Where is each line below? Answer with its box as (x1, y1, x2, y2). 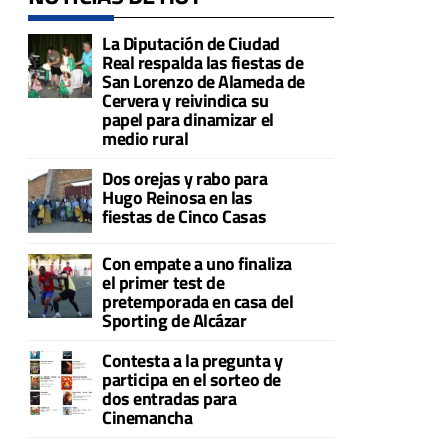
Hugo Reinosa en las (102, 183, 253, 211)
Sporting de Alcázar (102, 306, 247, 334)
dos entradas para (102, 384, 237, 412)
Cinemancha (102, 403, 193, 431)
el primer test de (102, 268, 225, 296)
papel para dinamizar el (102, 105, 274, 133)
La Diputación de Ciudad (102, 29, 280, 57)
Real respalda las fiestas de (102, 48, 304, 76)
